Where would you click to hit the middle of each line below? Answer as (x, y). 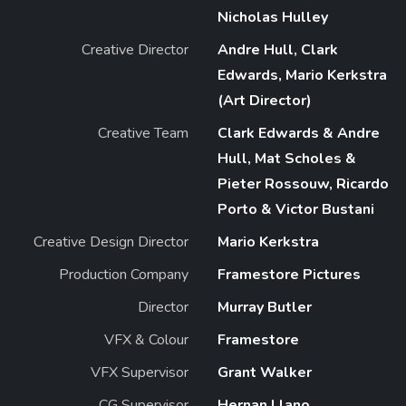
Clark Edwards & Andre (299, 133)
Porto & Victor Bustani (296, 209)
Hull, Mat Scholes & (287, 158)
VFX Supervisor (140, 372)
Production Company (124, 274)
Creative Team (143, 133)
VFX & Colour (146, 339)
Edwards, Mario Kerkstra (302, 75)
